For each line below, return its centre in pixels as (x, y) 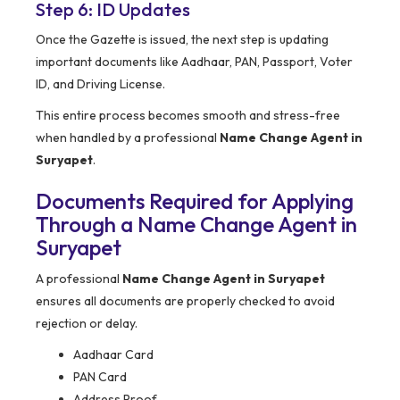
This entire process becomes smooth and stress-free (188, 116)
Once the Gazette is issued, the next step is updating (182, 40)
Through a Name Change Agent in (196, 225)
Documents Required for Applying (195, 201)
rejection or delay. (87, 324)
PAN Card (100, 377)
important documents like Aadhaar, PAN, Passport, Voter (194, 62)
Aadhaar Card (113, 355)
